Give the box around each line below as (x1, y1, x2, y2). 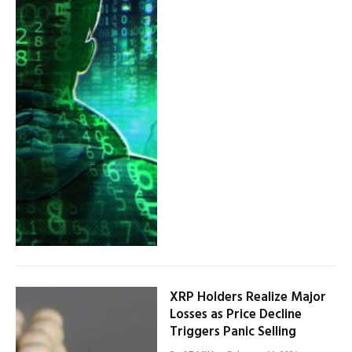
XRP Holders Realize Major (169, 287, 326, 309)
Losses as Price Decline (169, 304, 302, 326)
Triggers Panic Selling (169, 321, 296, 343)
